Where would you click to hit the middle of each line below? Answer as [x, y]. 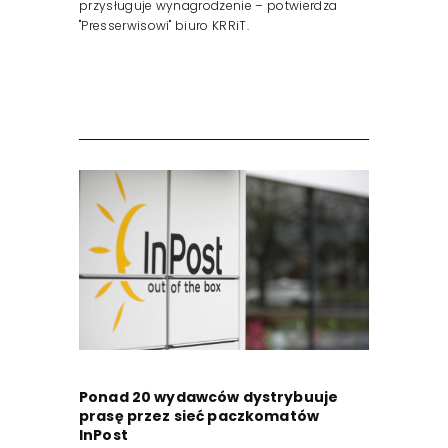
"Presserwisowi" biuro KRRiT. [164, 26]
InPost [103, 435]
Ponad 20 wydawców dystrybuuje [209, 397]
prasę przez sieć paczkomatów [199, 416]
